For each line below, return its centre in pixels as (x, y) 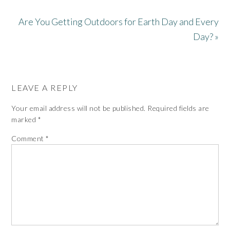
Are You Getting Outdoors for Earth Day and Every (118, 21)
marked (25, 119)
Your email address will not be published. (79, 108)
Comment (29, 138)
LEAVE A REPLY (45, 87)
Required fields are (178, 108)
